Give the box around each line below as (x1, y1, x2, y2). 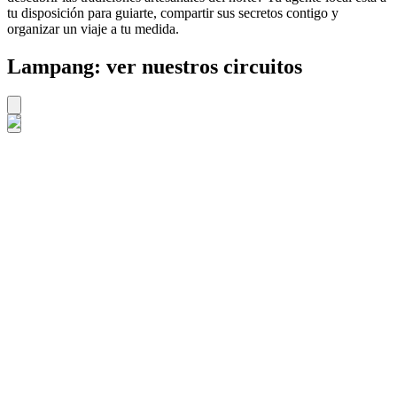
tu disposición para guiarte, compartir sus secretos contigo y (7, 4, 339, 20)
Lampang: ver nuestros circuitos (7, 54, 302, 78)
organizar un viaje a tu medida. (7, 20, 179, 36)
